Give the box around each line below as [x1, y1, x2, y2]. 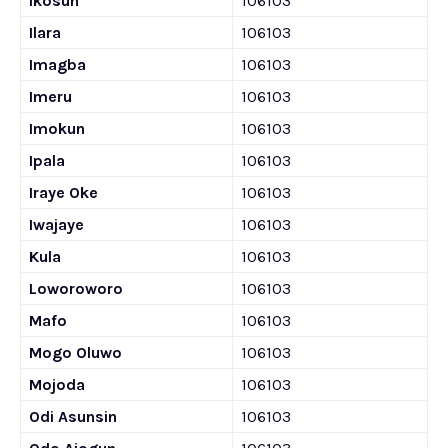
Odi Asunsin [29, 407, 117, 426]
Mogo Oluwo [29, 343, 122, 362]
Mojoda [29, 375, 85, 394]
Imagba [29, 55, 86, 74]
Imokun [29, 119, 85, 138]
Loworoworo [29, 279, 123, 298]
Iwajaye [29, 215, 84, 234]
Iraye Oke [29, 183, 98, 202]
